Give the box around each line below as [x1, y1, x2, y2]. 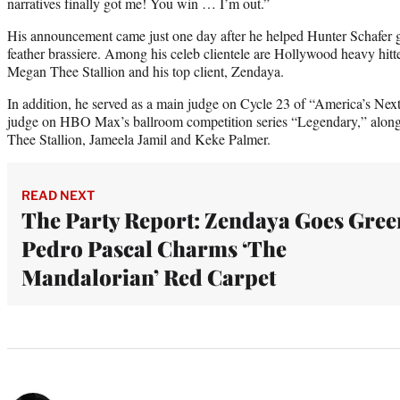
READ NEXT [21, 187, 95, 203]
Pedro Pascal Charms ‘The [21, 233, 287, 262]
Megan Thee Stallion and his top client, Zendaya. [7, 61, 288, 80]
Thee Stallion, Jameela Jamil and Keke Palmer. [7, 129, 275, 148]
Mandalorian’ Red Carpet [21, 262, 276, 291]
